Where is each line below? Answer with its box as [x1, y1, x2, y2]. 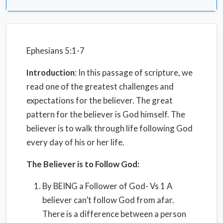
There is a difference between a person [42, 209, 186, 219]
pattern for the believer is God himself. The [26, 109, 185, 119]
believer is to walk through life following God [26, 123, 193, 133]
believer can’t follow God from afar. [42, 195, 174, 205]
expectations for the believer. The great [26, 95, 173, 106]
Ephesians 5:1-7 [26, 45, 85, 56]
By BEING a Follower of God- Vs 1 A [42, 181, 172, 191]
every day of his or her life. [26, 137, 124, 147]
